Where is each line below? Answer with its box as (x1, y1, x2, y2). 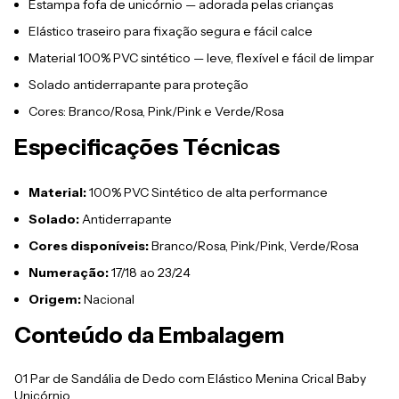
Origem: (28, 290, 81, 307)
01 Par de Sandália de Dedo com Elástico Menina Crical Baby (14, 370, 366, 387)
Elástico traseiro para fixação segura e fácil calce (28, 22, 313, 39)
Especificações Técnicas (14, 133, 280, 160)
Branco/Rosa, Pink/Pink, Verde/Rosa (149, 237, 359, 254)
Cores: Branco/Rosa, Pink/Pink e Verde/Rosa (28, 102, 284, 119)
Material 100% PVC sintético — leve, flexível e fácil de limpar (28, 49, 374, 66)
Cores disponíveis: (28, 237, 149, 254)
